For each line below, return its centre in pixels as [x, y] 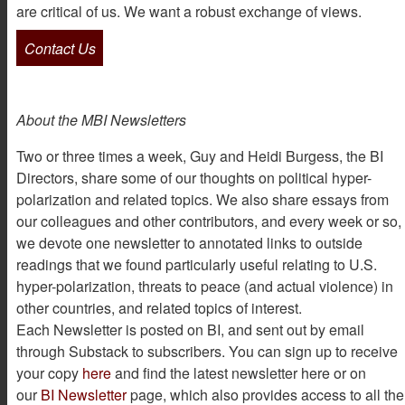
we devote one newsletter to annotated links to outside [189, 243]
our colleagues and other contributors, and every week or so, [209, 221]
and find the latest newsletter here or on [239, 373]
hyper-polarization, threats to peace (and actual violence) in [205, 287]
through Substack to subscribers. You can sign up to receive [207, 352]
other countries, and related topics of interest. [159, 308]
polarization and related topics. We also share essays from [202, 200]
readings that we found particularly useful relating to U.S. [197, 265]
